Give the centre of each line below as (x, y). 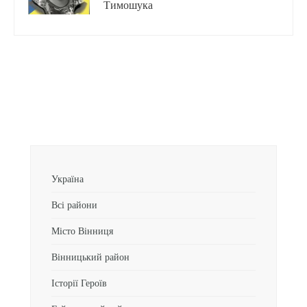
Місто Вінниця (82, 231)
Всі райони (74, 205)
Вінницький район (90, 257)
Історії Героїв (79, 283)
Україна (67, 179)
